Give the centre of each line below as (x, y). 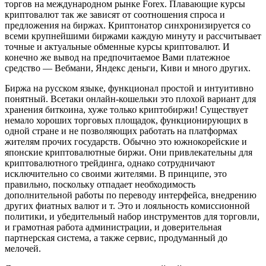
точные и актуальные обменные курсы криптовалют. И (117, 47)
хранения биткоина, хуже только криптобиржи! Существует (126, 110)
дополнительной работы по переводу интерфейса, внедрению (131, 195)
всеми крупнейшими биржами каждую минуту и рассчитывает (133, 36)
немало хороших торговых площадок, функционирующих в (126, 120)
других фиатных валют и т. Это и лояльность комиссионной (127, 206)
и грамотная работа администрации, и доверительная (113, 227)
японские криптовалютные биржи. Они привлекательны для (129, 152)
